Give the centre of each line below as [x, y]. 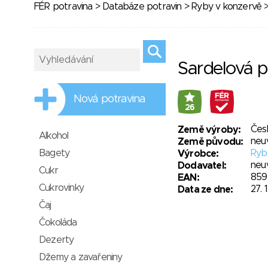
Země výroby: [209, 130]
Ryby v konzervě [227, 7]
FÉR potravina [63, 7]
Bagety [54, 153]
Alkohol [54, 136]
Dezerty [57, 240]
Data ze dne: [205, 190]
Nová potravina [110, 99]
